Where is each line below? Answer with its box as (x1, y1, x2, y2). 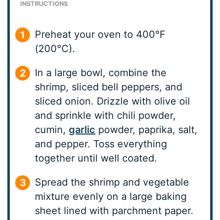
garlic (69, 124, 96, 136)
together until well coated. (35, 152, 158, 165)
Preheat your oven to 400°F (35, 28, 166, 41)
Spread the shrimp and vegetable (35, 176, 190, 189)
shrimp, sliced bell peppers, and (35, 81, 183, 93)
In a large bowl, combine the (35, 67, 167, 79)
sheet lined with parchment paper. (35, 205, 194, 217)
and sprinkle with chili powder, (35, 110, 176, 122)
